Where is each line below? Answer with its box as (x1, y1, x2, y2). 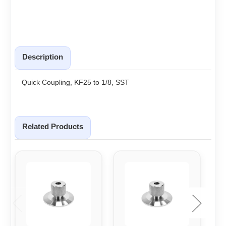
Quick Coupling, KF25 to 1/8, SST (22, 78, 129, 86)
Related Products (22, 122, 83, 131)
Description (22, 52, 63, 61)
